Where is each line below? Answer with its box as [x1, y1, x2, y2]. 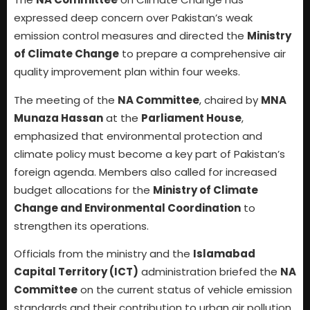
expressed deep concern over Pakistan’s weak [14, 10, 253, 26]
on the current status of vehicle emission [77, 282, 292, 298]
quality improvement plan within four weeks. [14, 64, 240, 80]
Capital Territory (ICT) [14, 264, 138, 280]
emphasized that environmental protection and [14, 128, 262, 143]
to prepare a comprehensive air [119, 46, 286, 62]
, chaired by [199, 92, 261, 107]
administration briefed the [138, 264, 280, 280]
